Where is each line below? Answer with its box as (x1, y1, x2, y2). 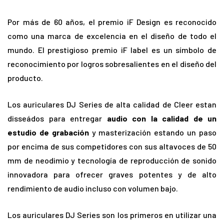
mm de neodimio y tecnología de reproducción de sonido (7, 155, 216, 165)
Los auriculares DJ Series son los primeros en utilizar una (7, 210, 216, 220)
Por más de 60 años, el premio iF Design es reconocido (7, 17, 216, 27)
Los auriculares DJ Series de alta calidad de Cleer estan (7, 99, 216, 109)
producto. (7, 73, 43, 83)
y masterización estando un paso (88, 127, 217, 137)
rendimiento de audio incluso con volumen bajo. (7, 183, 178, 193)
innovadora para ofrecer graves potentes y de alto (7, 169, 216, 179)
